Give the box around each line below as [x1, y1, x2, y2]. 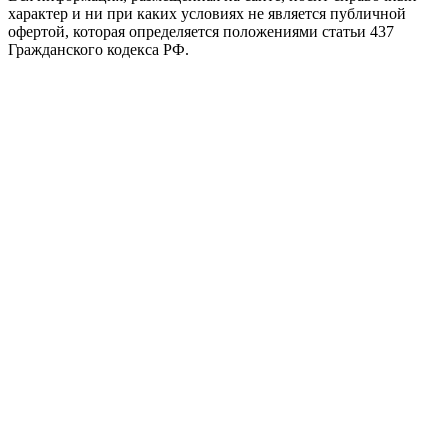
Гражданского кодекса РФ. [8, 41, 189, 59]
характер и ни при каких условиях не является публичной [8, 5, 406, 23]
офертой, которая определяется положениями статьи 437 [8, 23, 394, 41]
